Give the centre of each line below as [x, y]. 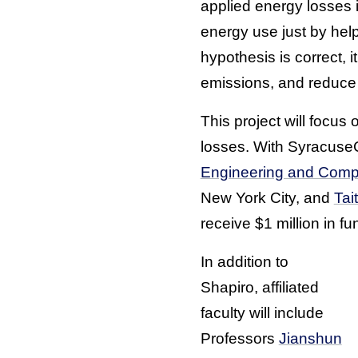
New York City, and [267, 197]
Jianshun [310, 338]
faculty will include [262, 312]
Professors [239, 338]
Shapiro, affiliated [259, 287]
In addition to [244, 261]
